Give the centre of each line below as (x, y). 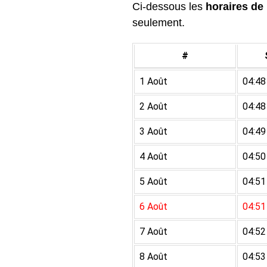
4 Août (153, 156)
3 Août (153, 131)
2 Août (153, 106)
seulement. (159, 23)
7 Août (153, 232)
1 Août (153, 81)
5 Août (153, 181)
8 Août (153, 257)
